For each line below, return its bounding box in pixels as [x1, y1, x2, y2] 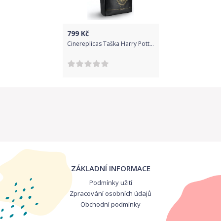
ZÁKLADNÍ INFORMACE [71, 163, 150, 173]
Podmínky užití [89, 178, 132, 187]
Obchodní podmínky [80, 200, 141, 209]
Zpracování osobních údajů [70, 189, 151, 198]
